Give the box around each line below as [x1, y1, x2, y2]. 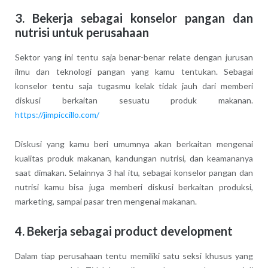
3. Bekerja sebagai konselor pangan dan [14, 11, 254, 26]
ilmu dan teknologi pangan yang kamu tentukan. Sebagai [14, 66, 254, 77]
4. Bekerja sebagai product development [14, 224, 233, 239]
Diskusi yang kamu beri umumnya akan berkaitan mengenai [14, 139, 254, 150]
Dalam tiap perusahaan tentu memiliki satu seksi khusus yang [14, 251, 254, 261]
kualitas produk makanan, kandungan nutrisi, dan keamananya [14, 153, 254, 164]
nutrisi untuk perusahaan [14, 25, 149, 40]
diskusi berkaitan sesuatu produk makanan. [14, 95, 254, 106]
